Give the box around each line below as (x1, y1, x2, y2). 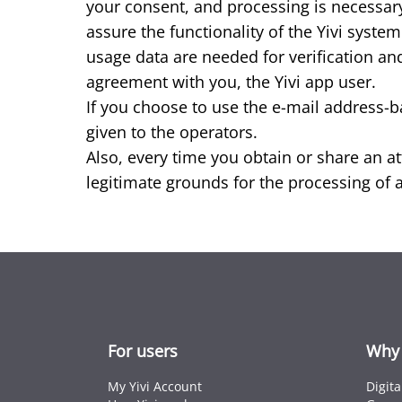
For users (108, 340, 178, 362)
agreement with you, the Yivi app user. (86, 71, 376, 92)
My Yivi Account (108, 378, 202, 395)
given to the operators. (86, 121, 258, 143)
